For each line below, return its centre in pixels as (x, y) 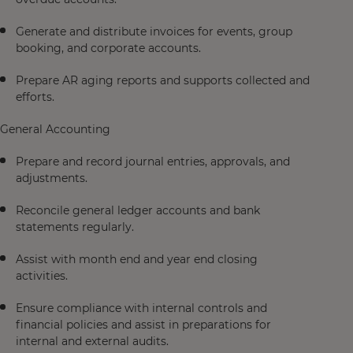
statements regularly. (76, 227)
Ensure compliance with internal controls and (141, 308)
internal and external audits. (94, 341)
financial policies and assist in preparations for (143, 325)
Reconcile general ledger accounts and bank (138, 210)
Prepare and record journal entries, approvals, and (153, 162)
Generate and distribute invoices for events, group (154, 32)
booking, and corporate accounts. (110, 48)
